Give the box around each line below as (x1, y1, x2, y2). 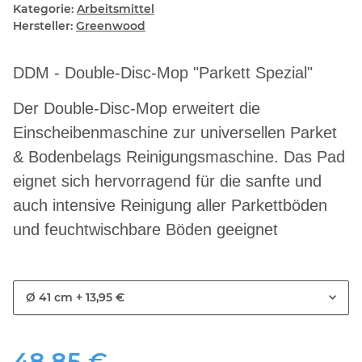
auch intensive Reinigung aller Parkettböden (13, 196, 327, 215)
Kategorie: (13, 2, 77, 17)
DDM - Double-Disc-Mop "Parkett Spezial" (13, 64, 313, 82)
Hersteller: (13, 19, 73, 34)
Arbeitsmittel (77, 2, 154, 17)
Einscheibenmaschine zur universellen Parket (13, 124, 337, 142)
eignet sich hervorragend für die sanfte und (13, 172, 322, 191)
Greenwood (76, 19, 145, 34)
